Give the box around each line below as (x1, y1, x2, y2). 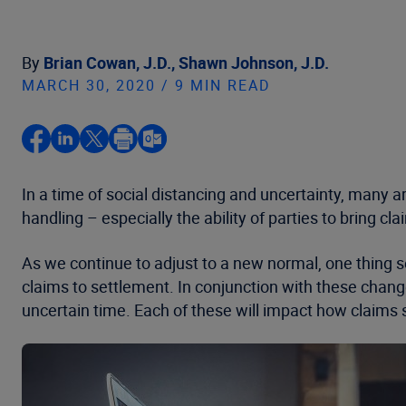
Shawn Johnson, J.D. (179, 52, 329, 73)
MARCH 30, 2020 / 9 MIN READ (22, 75, 271, 95)
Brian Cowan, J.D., (43, 52, 179, 73)
